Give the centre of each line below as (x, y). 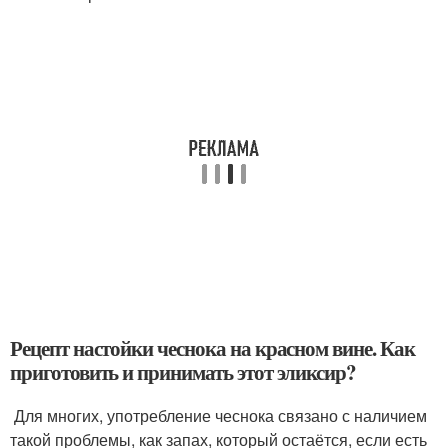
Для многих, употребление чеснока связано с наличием (218, 415)
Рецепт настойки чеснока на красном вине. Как (212, 347)
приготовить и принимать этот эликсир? (183, 371)
